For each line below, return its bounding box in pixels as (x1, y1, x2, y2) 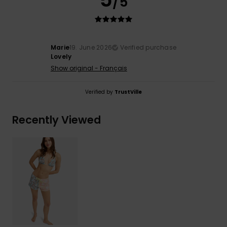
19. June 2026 (69, 43, 112, 52)
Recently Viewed (12, 112, 101, 127)
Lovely (50, 52, 72, 61)
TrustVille (115, 88, 142, 96)
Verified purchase (120, 43, 177, 52)
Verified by (85, 88, 115, 96)
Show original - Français (50, 63, 127, 72)
